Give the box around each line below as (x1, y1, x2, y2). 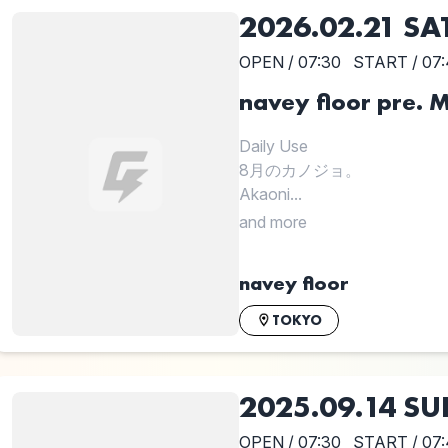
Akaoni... (238, 184, 302, 205)
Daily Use (238, 136, 308, 157)
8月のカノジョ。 (238, 160, 361, 181)
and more (238, 212, 307, 233)
